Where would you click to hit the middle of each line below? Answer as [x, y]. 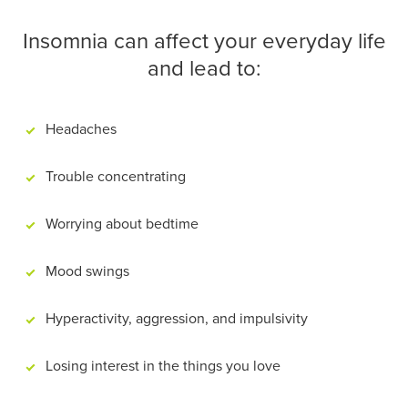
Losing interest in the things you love [163, 367]
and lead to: [204, 69]
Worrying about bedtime [122, 224]
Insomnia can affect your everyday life [204, 42]
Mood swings [87, 272]
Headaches [81, 130]
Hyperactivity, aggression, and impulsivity [177, 319]
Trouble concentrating [116, 177]
